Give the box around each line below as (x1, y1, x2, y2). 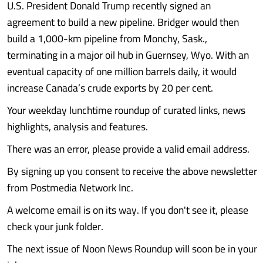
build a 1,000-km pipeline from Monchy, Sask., (7, 29, 207, 48)
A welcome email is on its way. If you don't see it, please (7, 200, 248, 220)
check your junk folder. (7, 217, 103, 236)
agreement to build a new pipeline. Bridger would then (7, 12, 239, 32)
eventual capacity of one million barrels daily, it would (7, 62, 237, 81)
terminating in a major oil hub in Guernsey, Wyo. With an (7, 45, 249, 65)
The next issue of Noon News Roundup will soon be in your (7, 239, 257, 258)
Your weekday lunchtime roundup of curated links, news (7, 100, 245, 120)
